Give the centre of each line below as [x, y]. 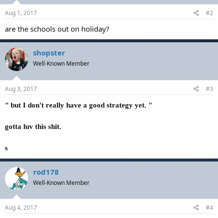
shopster [49, 53]
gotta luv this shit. [33, 126]
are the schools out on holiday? [57, 29]
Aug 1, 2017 [21, 13]
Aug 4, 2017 [21, 208]
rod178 [46, 172]
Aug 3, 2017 [21, 89]
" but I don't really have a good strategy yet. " [79, 105]
